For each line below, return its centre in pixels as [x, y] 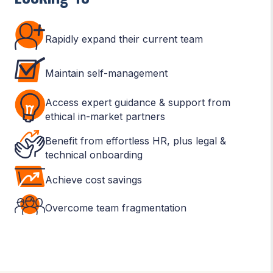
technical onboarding [94, 154]
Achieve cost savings [94, 180]
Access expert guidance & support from [138, 103]
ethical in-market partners [105, 117]
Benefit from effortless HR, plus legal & [136, 140]
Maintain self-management [106, 73]
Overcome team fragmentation [116, 208]
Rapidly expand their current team [124, 39]
